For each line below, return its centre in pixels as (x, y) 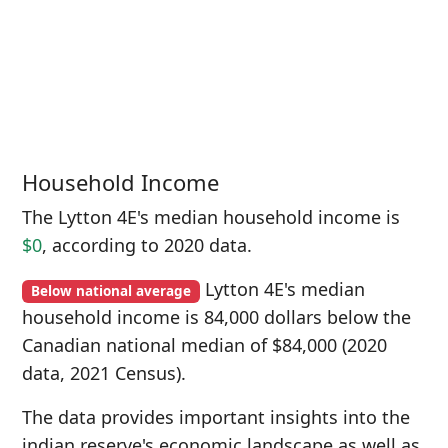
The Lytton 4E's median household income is (211, 217)
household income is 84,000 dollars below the (216, 317)
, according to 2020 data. (147, 245)
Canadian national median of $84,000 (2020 (204, 345)
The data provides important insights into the (216, 417)
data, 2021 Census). (104, 373)
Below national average (110, 291)
